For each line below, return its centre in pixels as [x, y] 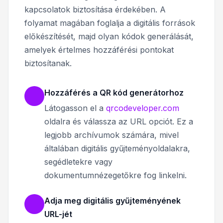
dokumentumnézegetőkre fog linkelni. [115, 175]
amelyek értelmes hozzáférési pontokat [99, 50]
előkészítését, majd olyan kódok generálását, [109, 36]
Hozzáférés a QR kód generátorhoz [114, 92]
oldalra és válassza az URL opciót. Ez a [119, 121]
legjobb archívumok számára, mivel [111, 135]
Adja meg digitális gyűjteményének [112, 200]
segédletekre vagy [78, 162]
